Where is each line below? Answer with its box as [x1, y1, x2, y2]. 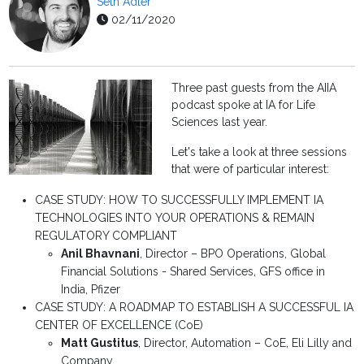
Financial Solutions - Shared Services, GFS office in [61, 265, 326, 279]
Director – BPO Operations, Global [145, 247, 327, 261]
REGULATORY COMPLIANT [35, 229, 178, 243]
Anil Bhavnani [61, 247, 141, 261]
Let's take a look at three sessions [171, 145, 348, 159]
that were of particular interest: [171, 162, 330, 176]
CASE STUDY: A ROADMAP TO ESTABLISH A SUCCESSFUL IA [35, 301, 354, 314]
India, [61, 283, 89, 297]
